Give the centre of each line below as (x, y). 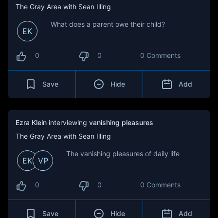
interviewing (68, 122)
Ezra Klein (31, 122)
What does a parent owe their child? (108, 24)
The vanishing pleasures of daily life (123, 154)
